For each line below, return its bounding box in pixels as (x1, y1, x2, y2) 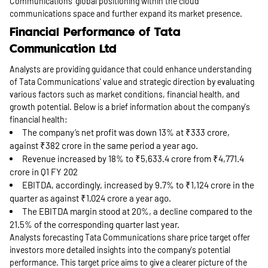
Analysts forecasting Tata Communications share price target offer (10, 232, 250, 242)
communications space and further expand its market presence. (10, 8, 242, 19)
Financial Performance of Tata (10, 27, 181, 38)
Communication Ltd (10, 44, 117, 55)
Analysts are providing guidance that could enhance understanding (10, 64, 251, 74)
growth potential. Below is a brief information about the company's (10, 102, 250, 112)
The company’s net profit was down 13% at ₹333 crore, (22, 127, 230, 138)
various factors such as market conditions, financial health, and (10, 89, 240, 99)
